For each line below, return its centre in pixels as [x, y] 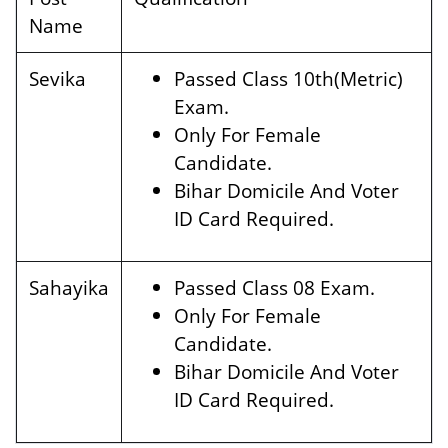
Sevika [57, 78]
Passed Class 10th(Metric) [288, 78]
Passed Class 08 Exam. [274, 287]
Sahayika [69, 287]
